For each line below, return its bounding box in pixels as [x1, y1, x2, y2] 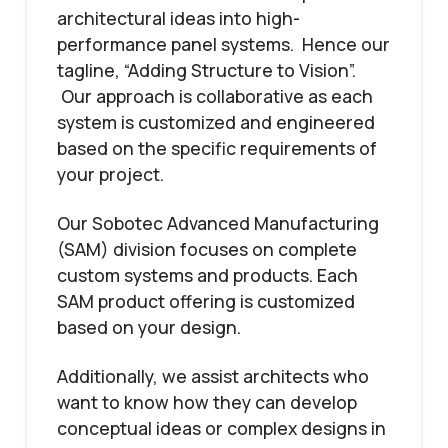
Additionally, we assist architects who [56, 363, 369, 388]
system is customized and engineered [56, 109, 375, 134]
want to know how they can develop [56, 389, 357, 414]
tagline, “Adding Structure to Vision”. [56, 57, 360, 82]
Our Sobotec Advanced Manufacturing [56, 210, 379, 235]
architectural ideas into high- [56, 5, 300, 30]
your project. [56, 161, 164, 186]
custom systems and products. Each [56, 262, 358, 287]
